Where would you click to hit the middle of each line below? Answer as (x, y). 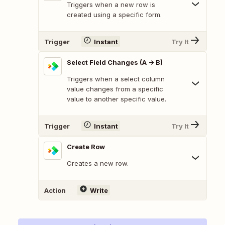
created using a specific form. (114, 15)
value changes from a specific (115, 89)
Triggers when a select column (116, 79)
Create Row (86, 147)
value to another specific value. (117, 99)
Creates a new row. (98, 163)
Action (55, 190)
